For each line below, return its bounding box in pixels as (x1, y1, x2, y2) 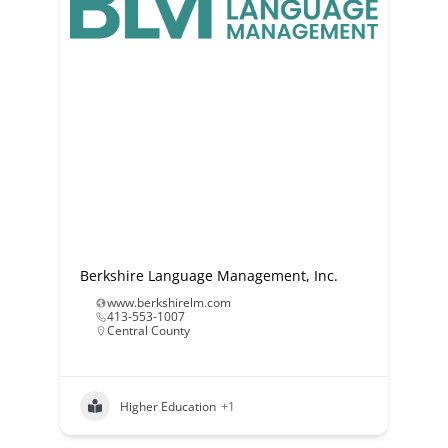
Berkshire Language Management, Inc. (79, 266, 338, 285)
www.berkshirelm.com (106, 294, 231, 311)
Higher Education (119, 397, 216, 415)
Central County (106, 322, 190, 339)
